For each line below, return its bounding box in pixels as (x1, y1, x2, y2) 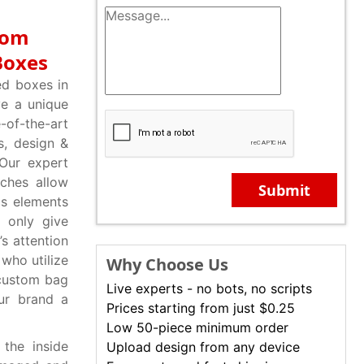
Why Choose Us (106, 253, 228, 275)
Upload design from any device (106, 339, 300, 355)
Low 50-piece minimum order (106, 319, 288, 336)
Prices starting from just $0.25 (106, 300, 295, 316)
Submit (258, 180, 310, 200)
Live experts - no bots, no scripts (106, 280, 312, 297)
